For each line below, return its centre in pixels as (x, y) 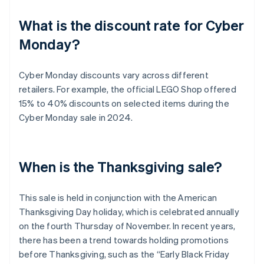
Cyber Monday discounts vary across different (114, 75)
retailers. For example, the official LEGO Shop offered (128, 89)
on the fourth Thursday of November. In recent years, (127, 226)
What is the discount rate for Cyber (132, 25)
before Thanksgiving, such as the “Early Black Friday (124, 254)
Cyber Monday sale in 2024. (76, 118)
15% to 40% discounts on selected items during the (124, 103)
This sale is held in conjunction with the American (118, 198)
